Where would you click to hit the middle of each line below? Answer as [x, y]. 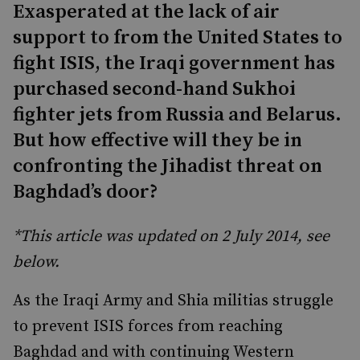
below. [36, 262]
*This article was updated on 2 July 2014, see [171, 237]
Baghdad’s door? [86, 192]
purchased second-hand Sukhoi [154, 89]
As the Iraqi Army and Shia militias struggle [173, 301]
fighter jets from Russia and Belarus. [177, 115]
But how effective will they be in [157, 141]
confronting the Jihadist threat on [168, 166]
